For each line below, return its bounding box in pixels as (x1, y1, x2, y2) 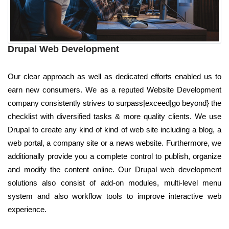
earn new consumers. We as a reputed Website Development (8, 85, 221, 94)
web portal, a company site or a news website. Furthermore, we (8, 138, 221, 147)
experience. (8, 204, 47, 214)
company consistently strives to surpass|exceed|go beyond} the (8, 98, 221, 107)
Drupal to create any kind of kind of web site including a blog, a (8, 125, 221, 134)
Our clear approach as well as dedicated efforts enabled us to (8, 72, 221, 81)
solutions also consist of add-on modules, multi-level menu (8, 178, 221, 187)
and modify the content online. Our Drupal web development (8, 165, 221, 174)
